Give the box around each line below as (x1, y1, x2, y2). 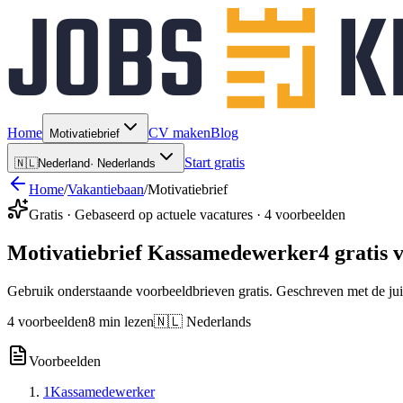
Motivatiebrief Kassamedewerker (7, 240, 318, 264)
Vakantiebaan (67, 182, 144, 197)
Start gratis (184, 155, 245, 170)
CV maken (148, 125, 210, 140)
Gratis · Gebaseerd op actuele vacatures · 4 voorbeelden (29, 207, 345, 222)
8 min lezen (88, 313, 154, 329)
